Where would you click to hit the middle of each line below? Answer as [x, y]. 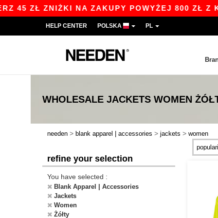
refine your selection [90, 159]
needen [57, 134]
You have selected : [77, 177]
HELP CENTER [66, 26]
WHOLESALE [73, 99]
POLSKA [110, 26]
